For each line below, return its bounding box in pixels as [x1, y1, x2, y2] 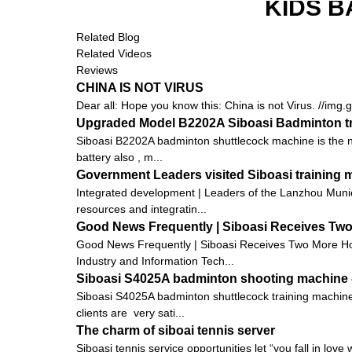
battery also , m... [76, 150, 163, 163]
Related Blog [76, 30, 140, 43]
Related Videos [76, 46, 152, 60]
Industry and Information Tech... [76, 254, 234, 267]
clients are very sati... [76, 306, 185, 319]
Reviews [76, 63, 118, 76]
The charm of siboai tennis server [76, 323, 275, 337]
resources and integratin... [76, 202, 207, 215]
